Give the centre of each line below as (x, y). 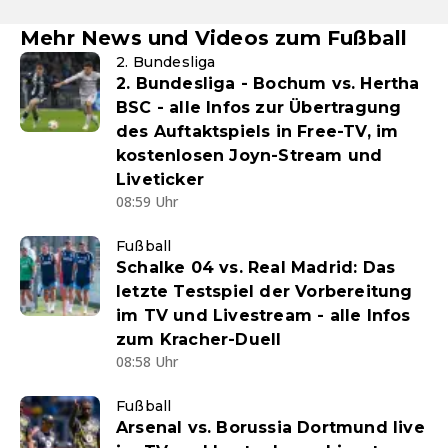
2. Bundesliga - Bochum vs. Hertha (268, 84)
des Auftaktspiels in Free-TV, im (257, 132)
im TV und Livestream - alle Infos (263, 316)
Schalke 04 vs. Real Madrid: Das (256, 268)
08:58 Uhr (147, 362)
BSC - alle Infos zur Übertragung (259, 108)
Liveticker (160, 180)
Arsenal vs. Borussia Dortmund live (270, 428)
